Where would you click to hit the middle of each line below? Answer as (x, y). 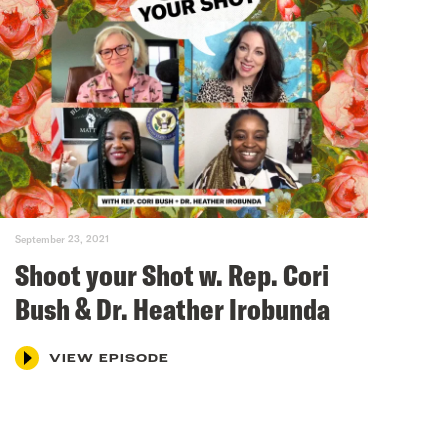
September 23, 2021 (61, 238)
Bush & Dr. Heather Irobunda (172, 308)
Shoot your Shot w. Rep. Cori (171, 274)
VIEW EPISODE (108, 358)
